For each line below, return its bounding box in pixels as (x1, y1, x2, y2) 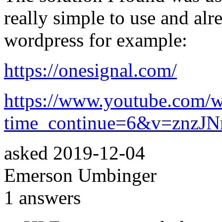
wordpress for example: (4, 29, 192, 51)
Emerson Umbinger (4, 164, 157, 186)
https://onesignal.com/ (4, 59, 177, 81)
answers (14, 186, 81, 208)
